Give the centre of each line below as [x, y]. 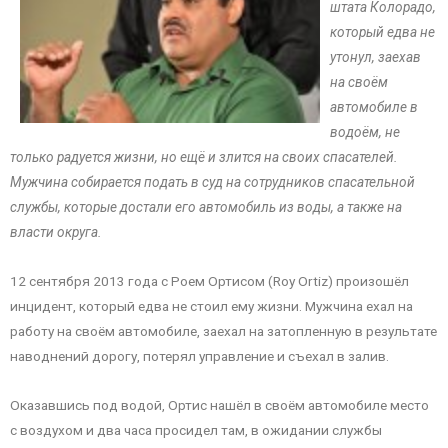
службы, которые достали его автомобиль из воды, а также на [206, 207]
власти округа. [56, 232]
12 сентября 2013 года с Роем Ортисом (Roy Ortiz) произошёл [209, 281]
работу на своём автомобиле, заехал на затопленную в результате [223, 331]
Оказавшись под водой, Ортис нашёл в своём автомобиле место [219, 404]
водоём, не [365, 132]
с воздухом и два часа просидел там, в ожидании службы [196, 429]
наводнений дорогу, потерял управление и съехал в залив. [199, 356]
